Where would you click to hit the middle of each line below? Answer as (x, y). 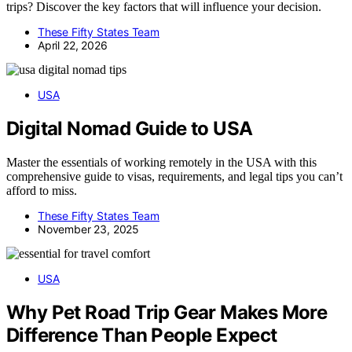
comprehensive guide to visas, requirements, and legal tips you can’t (174, 176)
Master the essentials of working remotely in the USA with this (161, 162)
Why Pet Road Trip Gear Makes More (167, 312)
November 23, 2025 (89, 229)
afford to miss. (42, 190)
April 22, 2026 (73, 45)
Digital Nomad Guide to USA (130, 128)
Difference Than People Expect (142, 335)
